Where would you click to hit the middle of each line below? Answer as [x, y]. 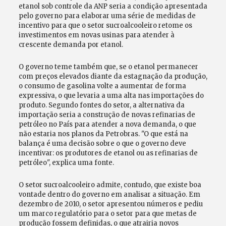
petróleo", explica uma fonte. [66, 163]
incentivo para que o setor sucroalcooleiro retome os [105, 25]
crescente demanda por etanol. [71, 45]
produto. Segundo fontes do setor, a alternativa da [101, 105]
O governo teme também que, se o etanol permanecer [108, 67]
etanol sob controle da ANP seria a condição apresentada [113, 6]
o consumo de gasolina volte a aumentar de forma [102, 86]
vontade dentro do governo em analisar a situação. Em [109, 194]
